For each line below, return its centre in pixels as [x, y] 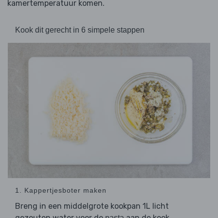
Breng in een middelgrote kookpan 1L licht [92, 206]
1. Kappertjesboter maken [61, 190]
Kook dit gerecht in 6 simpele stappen [80, 30]
